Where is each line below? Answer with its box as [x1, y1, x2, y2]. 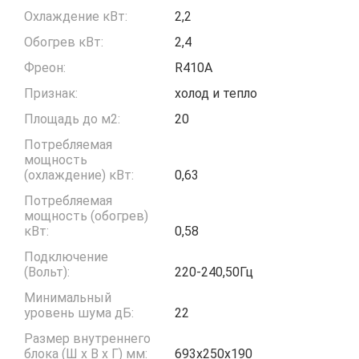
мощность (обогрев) [24, 208, 148, 224]
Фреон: [24, 59, 66, 75]
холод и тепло [174, 85, 257, 101]
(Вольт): [24, 264, 70, 280]
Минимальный [24, 289, 111, 305]
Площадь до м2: [24, 111, 120, 127]
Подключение [24, 248, 108, 264]
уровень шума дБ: [24, 305, 134, 321]
